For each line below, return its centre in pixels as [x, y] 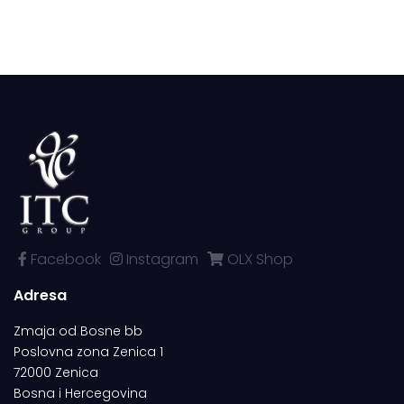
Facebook [64, 260]
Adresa [40, 296]
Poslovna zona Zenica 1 [88, 352]
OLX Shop [258, 260]
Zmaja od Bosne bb [78, 331]
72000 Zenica [56, 373]
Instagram [161, 260]
